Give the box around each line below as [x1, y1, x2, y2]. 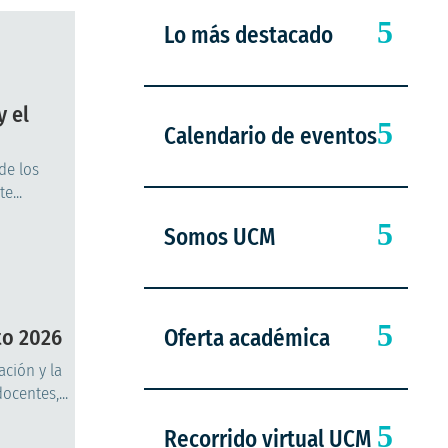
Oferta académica [164, 324, 331, 353]
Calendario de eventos [164, 122, 378, 151]
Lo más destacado [164, 21, 334, 50]
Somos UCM [164, 223, 276, 252]
